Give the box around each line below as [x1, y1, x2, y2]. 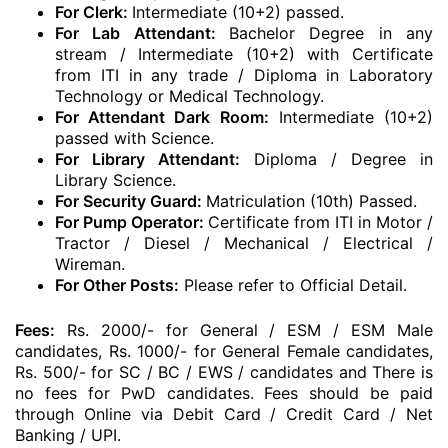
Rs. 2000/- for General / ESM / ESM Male [55, 320, 433, 340]
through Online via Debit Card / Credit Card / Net [15, 404, 433, 424]
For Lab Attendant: [55, 23, 229, 43]
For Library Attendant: [55, 149, 254, 169]
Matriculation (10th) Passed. [206, 191, 417, 211]
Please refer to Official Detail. [179, 275, 407, 295]
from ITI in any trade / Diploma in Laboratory [55, 65, 433, 85]
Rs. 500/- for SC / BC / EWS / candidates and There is [15, 362, 433, 382]
